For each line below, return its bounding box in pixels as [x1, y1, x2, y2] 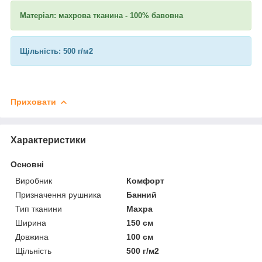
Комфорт [126, 175, 165, 185]
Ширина [15, 218, 46, 227]
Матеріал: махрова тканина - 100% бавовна [20, 11, 183, 20]
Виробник [15, 175, 52, 185]
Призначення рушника [15, 189, 101, 199]
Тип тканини [15, 204, 62, 213]
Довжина [15, 232, 49, 242]
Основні [11, 159, 44, 169]
